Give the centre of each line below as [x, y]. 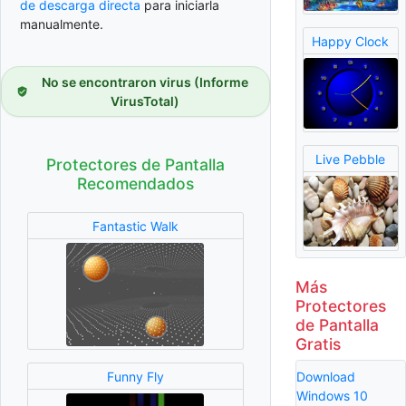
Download [325, 376]
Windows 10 [332, 395]
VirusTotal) [145, 101]
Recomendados [135, 184]
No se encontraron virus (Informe [145, 82]
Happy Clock [351, 41]
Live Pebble [351, 159]
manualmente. [62, 24]
